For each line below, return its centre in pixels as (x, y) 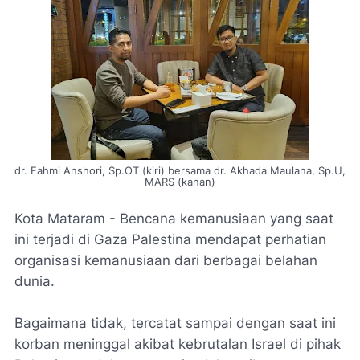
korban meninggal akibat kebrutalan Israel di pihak (178, 344)
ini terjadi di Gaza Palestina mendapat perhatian (170, 239)
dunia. (35, 281)
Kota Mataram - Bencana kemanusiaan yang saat (174, 219)
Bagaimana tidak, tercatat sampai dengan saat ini (175, 323)
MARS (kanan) (180, 182)
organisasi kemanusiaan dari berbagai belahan (166, 260)
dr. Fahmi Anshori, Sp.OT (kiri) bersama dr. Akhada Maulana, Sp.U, (180, 171)
